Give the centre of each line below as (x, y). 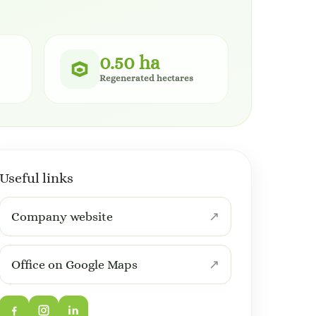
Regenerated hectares (146, 78)
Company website (62, 217)
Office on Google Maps (74, 265)
